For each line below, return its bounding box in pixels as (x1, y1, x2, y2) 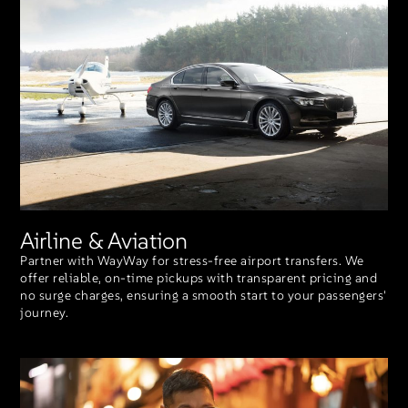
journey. (20, 303, 69, 321)
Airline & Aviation (20, 225, 189, 255)
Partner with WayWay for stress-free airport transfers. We (20, 251, 364, 269)
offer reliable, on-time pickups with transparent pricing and (20, 269, 378, 286)
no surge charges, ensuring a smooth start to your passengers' (20, 286, 387, 303)
